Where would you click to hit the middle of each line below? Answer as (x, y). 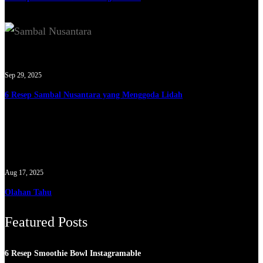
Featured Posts (46, 222)
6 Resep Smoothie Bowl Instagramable (73, 253)
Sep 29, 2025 (23, 75)
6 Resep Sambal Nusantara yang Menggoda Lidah (94, 95)
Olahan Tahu (28, 192)
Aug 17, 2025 (24, 173)
